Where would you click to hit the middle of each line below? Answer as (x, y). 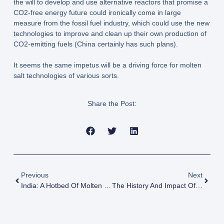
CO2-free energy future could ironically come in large (97, 13)
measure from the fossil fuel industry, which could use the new (111, 23)
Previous (34, 175)
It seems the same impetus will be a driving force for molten (107, 65)
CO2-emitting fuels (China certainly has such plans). (95, 44)
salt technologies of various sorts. (66, 76)
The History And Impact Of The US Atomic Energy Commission (199, 186)
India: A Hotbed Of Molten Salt (107, 186)
